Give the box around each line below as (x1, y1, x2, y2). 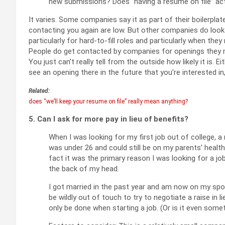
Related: (29, 87, 50, 94)
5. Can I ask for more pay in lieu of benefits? (29, 114, 188, 124)
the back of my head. (49, 164, 119, 173)
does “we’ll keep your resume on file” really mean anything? (29, 97, 188, 105)
